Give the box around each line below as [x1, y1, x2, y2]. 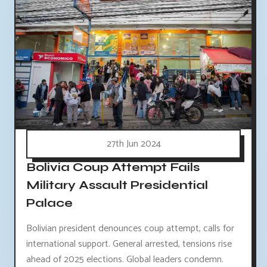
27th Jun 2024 [106, 135, 161, 152]
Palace [26, 195, 73, 210]
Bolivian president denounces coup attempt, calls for [26, 220, 234, 237]
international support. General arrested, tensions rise [26, 235, 232, 252]
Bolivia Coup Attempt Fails [26, 159, 200, 175]
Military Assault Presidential [26, 177, 208, 193]
